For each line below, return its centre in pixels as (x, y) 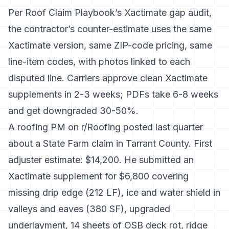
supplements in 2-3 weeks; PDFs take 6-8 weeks (113, 94)
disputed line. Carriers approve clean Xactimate (108, 78)
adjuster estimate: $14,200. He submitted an (101, 160)
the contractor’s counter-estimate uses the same (110, 29)
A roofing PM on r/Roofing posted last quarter (106, 127)
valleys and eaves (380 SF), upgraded (89, 209)
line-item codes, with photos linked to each (99, 62)
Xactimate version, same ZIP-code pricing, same (110, 45)
